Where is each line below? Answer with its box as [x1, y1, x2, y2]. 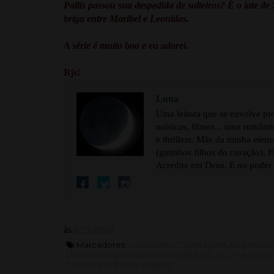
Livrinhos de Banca [145, 249, 220, 259]
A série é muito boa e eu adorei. [64, 40, 188, 51]
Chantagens [179, 239, 227, 250]
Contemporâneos [66, 259, 137, 269]
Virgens [141, 259, 171, 269]
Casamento [128, 239, 175, 250]
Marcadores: [75, 239, 128, 250]
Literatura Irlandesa [66, 249, 141, 259]
